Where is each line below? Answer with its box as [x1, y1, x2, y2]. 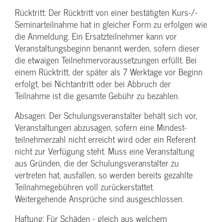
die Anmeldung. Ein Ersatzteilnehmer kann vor [15, 28, 177, 43]
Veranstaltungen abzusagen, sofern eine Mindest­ [15, 119, 187, 134]
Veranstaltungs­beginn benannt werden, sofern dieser [15, 40, 200, 55]
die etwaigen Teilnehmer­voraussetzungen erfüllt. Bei [15, 52, 197, 67]
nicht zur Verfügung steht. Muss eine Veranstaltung [15, 143, 194, 158]
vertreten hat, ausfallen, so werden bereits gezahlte [15, 167, 193, 182]
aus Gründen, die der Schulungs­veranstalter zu [15, 155, 179, 170]
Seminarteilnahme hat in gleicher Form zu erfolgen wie [15, 16, 207, 31]
